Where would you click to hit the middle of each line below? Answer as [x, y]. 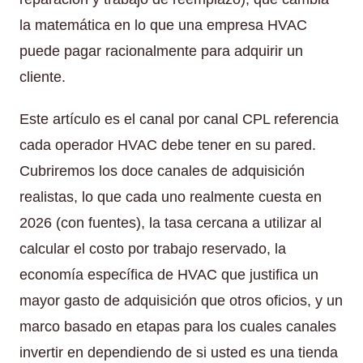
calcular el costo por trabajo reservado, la [153, 248]
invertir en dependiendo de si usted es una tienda [179, 352]
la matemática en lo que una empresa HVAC [163, 25]
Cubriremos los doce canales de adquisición [162, 171]
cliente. [43, 77]
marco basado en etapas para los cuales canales [178, 326]
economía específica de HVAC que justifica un [169, 274]
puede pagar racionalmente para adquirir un [161, 51]
